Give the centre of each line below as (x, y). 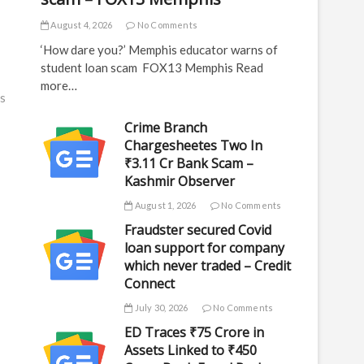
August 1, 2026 (165, 205)
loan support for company (205, 248)
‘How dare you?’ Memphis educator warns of (159, 50)
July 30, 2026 (160, 308)
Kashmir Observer (180, 181)
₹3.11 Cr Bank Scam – (189, 163)
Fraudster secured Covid (198, 230)
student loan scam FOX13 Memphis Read (152, 67)
